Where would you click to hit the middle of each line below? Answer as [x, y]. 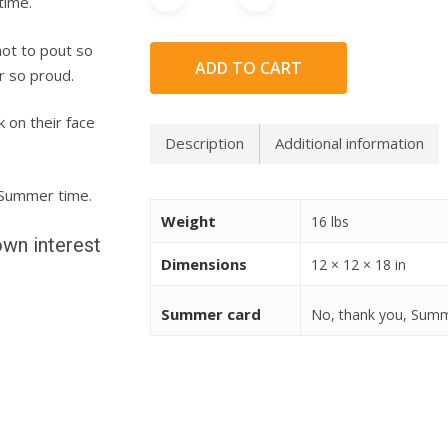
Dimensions [204, 263]
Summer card [211, 313]
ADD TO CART [249, 67]
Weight [189, 220]
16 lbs [330, 221]
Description [205, 143]
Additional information [350, 143]
